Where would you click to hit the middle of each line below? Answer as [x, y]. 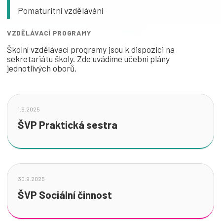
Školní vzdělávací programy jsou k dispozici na [91, 49]
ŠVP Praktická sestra [68, 125]
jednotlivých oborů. [42, 68]
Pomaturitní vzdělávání [60, 10]
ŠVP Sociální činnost [65, 195]
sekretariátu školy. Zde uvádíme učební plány [88, 58]
